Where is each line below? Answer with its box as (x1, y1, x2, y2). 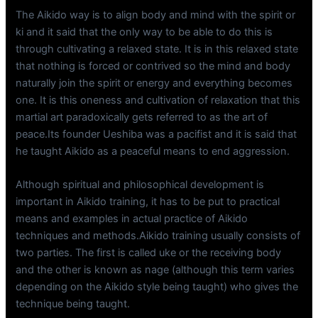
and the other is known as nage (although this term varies (16, 263, 295, 276)
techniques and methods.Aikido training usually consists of (16, 229, 301, 242)
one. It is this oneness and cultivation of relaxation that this (16, 93, 301, 106)
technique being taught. (16, 297, 131, 310)
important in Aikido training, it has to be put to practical (16, 195, 280, 208)
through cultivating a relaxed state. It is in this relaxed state (16, 42, 299, 55)
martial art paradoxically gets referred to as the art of (16, 110, 268, 124)
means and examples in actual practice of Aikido (16, 212, 248, 225)
